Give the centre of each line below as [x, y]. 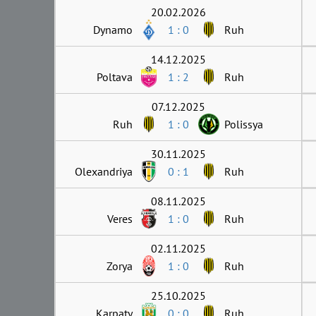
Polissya [244, 124]
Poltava [115, 77]
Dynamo [113, 29]
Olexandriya [104, 171]
